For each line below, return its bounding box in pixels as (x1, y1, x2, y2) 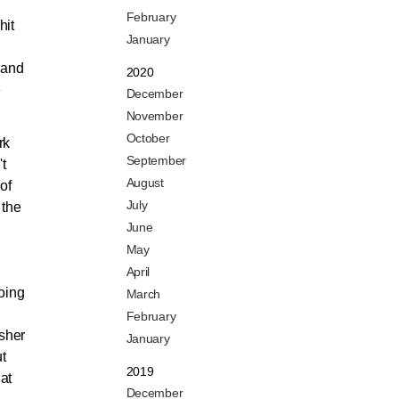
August (126, 175, 164, 191)
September (126, 153, 186, 168)
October (126, 131, 170, 146)
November (126, 109, 183, 124)
